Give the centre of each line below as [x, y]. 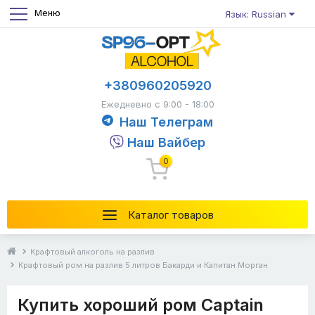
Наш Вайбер [166, 142]
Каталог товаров [171, 215]
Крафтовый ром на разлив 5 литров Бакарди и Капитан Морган [143, 265]
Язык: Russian [270, 14]
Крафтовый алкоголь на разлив [92, 252]
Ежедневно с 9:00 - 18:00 [157, 104]
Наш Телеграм [166, 122]
